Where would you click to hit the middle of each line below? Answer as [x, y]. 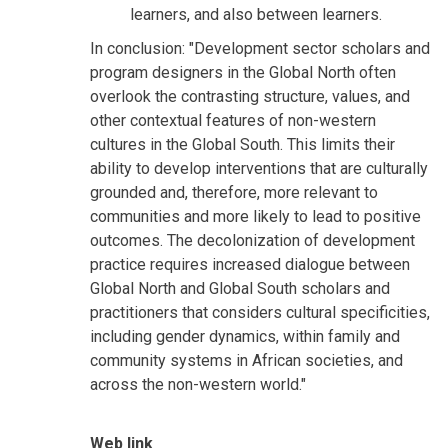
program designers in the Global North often [243, 73]
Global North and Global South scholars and [240, 289]
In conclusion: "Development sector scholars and [260, 49]
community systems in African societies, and [246, 361]
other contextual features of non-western [233, 121]
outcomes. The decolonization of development [252, 241]
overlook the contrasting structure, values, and [250, 97]
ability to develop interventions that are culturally [259, 169]
